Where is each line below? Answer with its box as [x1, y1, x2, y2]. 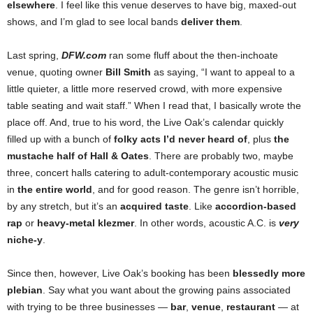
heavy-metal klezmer [37, 217, 134, 229]
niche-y [7, 234, 43, 246]
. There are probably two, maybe [149, 150, 293, 162]
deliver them [181, 16, 240, 28]
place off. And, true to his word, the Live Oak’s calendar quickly [7, 117, 284, 129]
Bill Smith [105, 66, 151, 78]
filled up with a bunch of [7, 133, 114, 145]
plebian [7, 284, 43, 296]
